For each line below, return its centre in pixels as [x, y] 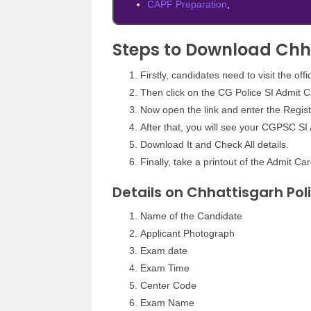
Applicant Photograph [187, 233]
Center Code [168, 285]
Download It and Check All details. [215, 144]
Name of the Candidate [191, 216]
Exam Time [165, 268]
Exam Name [167, 303]
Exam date [164, 251]
